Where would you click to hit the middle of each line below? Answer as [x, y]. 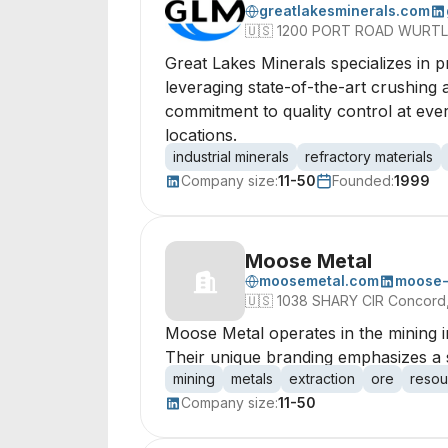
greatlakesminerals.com [344, 10]
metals [252, 378]
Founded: [363, 180]
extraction [322, 378]
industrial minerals [231, 156]
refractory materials [369, 156]
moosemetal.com [319, 280]
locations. [201, 135]
